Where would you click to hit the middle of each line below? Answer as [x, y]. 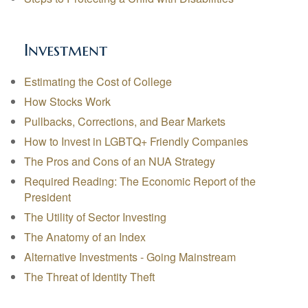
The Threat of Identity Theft [89, 277]
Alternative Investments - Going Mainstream [130, 257]
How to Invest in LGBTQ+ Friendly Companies [136, 141]
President [47, 197]
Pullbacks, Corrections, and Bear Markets [125, 121]
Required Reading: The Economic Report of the [140, 181]
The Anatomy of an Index [85, 237]
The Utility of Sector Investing [95, 217]
